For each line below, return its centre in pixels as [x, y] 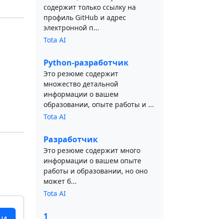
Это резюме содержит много [92, 150]
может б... [60, 181]
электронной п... [71, 28]
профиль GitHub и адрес [85, 17]
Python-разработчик [86, 63]
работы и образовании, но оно [96, 171]
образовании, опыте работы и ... [99, 104]
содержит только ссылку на [90, 7]
